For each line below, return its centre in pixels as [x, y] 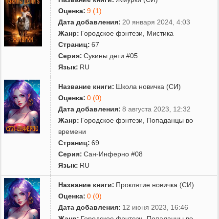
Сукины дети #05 [111, 55]
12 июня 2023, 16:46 [155, 207]
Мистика [160, 33]
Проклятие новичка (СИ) [155, 185]
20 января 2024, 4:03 [156, 22]
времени [72, 131]
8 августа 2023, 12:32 [157, 109]
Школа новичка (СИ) [149, 86]
